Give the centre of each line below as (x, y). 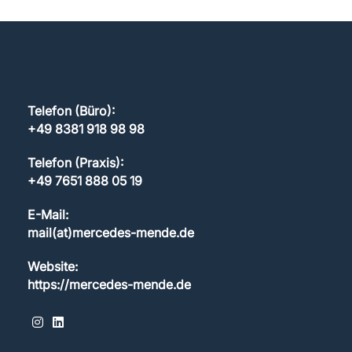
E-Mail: (48, 215)
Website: (53, 267)
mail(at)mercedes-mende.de (111, 233)
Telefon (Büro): (71, 111)
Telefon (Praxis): (75, 163)
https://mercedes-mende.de (109, 285)
